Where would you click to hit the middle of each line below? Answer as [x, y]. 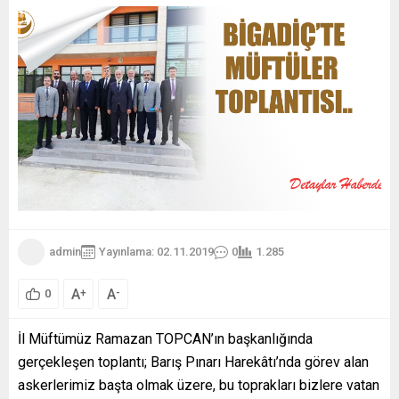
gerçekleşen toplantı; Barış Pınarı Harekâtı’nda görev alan [193, 362]
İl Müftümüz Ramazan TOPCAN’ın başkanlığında [165, 338]
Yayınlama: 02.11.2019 [156, 252]
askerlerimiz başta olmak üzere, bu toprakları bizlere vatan [199, 385]
